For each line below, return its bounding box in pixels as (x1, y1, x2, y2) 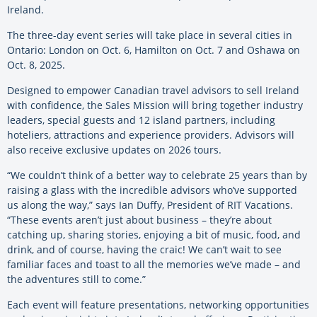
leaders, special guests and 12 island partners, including (7, 113, 275, 127)
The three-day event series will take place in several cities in (7, 28, 292, 42)
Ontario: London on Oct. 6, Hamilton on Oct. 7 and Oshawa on (7, 42, 300, 57)
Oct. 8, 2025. (7, 57, 65, 71)
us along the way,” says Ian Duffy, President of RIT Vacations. (7, 197, 293, 212)
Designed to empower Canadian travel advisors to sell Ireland (7, 83, 299, 97)
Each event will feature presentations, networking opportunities (7, 297, 309, 311)
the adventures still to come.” (7, 272, 146, 286)
